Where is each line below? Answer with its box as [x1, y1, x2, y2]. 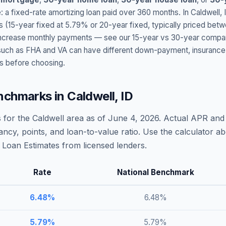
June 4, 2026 [108, 113, 159, 123]
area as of [64, 113, 108, 123]
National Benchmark [117, 167, 194, 177]
